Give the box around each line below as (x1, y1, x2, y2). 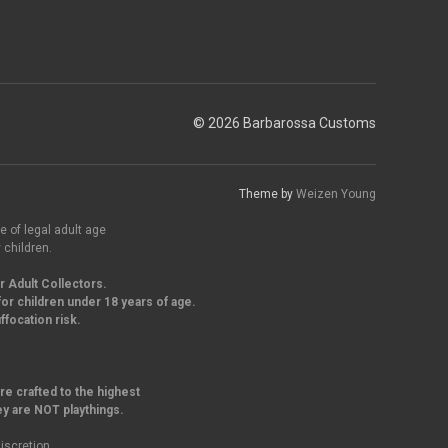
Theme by (239, 186, 296, 201)
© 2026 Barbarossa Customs (193, 115, 376, 132)
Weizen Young (296, 186, 376, 201)
